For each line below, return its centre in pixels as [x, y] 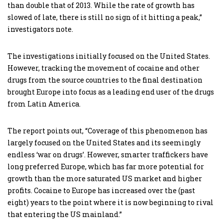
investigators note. [40, 29]
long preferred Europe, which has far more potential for [106, 167]
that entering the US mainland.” [65, 214]
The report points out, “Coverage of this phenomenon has [108, 131]
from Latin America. [44, 104]
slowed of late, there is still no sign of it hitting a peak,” [105, 17]
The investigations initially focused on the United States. [109, 56]
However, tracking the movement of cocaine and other [104, 68]
